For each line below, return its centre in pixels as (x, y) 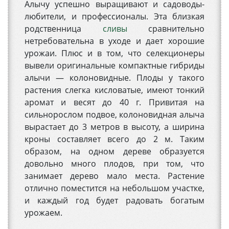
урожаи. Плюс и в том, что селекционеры (114, 53)
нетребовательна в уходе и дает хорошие (114, 41)
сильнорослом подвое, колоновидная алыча (114, 115)
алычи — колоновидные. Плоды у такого (114, 78)
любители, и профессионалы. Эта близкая (114, 17)
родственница (64, 29)
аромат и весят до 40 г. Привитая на (114, 102)
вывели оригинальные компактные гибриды (114, 66)
